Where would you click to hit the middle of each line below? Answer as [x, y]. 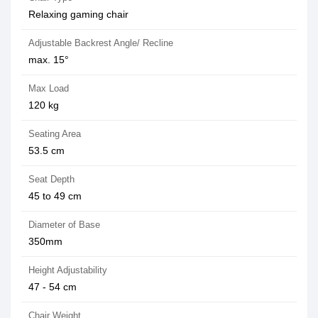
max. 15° [49, 60]
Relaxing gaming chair [78, 14]
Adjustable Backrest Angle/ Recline [101, 43]
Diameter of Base [64, 225]
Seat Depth [51, 179]
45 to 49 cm [55, 196]
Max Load [49, 88]
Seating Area [55, 134]
